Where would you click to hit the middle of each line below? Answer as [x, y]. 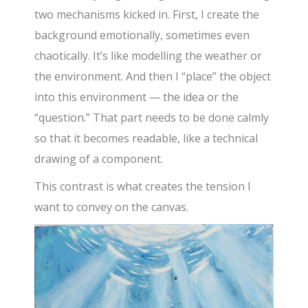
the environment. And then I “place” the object [153, 77]
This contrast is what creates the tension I [143, 187]
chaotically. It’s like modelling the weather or [148, 56]
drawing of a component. [99, 159]
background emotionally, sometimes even [142, 35]
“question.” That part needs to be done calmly [152, 118]
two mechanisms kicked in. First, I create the [147, 15]
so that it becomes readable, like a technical [146, 139]
